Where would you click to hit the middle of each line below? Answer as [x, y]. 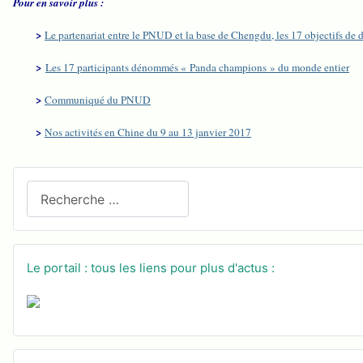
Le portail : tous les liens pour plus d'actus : [151, 268]
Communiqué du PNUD [98, 99]
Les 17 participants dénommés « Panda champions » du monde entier [197, 67]
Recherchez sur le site [93, 189]
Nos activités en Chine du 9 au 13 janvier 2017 [148, 132]
